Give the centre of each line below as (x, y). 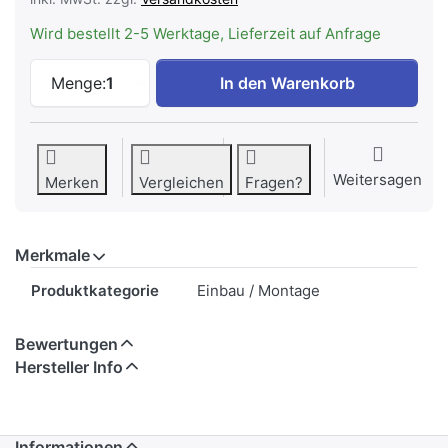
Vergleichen (181, 183)
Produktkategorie (95, 291)
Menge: (78, 83)
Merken (72, 183)
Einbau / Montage (258, 291)
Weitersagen (377, 180)
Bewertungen (66, 344)
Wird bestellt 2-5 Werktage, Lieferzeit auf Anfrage (205, 34)
